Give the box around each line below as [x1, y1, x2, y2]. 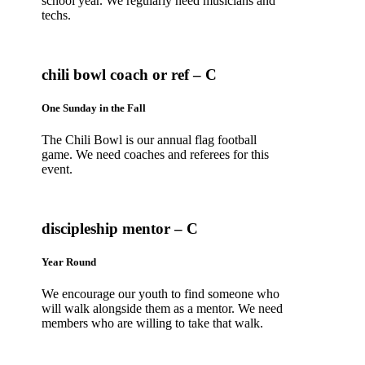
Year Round [42, 256, 97, 269]
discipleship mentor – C [42, 220, 199, 238]
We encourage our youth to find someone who [42, 287, 280, 301]
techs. [42, 8, 72, 23]
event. [42, 162, 73, 177]
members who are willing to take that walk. [42, 316, 264, 331]
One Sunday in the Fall [42, 102, 147, 115]
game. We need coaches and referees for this [42, 147, 270, 162]
